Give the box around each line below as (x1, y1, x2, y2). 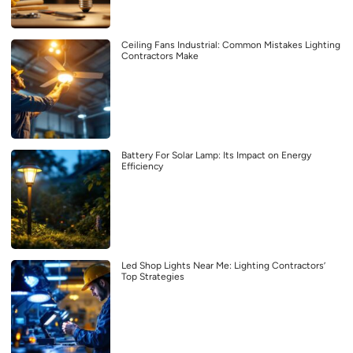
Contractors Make (121, 50, 199, 62)
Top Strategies (121, 271, 184, 283)
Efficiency (121, 161, 163, 173)
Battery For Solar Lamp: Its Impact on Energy (121, 150, 311, 162)
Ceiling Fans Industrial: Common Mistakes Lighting (121, 39, 340, 51)
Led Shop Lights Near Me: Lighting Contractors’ (121, 260, 325, 272)
